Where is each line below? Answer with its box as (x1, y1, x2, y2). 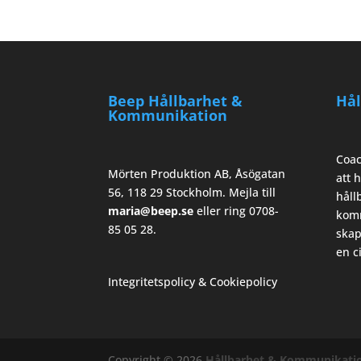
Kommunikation (108, 105, 228, 125)
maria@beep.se (108, 202, 194, 218)
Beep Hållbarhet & (108, 90, 243, 110)
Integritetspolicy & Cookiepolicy (108, 274, 278, 290)
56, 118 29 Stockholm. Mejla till (108, 184, 276, 200)
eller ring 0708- (193, 202, 280, 218)
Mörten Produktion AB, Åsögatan (108, 165, 286, 181)
